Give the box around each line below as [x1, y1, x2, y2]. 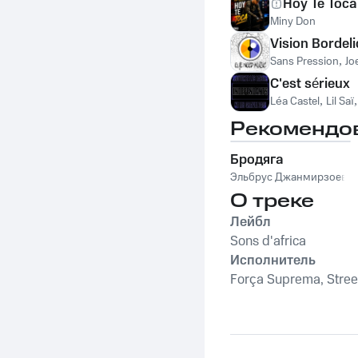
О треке [230, 188, 314, 215]
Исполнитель [230, 251, 316, 270]
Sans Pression [270, 54, 339, 70]
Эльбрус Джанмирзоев [230, 169, 347, 185]
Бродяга [230, 150, 284, 169]
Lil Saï [326, 93, 354, 109]
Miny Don [270, 14, 316, 30]
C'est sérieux [270, 74, 350, 93]
